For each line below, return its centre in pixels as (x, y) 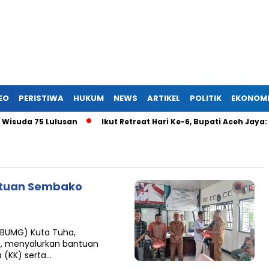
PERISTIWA (41, 98)
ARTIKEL (164, 98)
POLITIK (206, 98)
